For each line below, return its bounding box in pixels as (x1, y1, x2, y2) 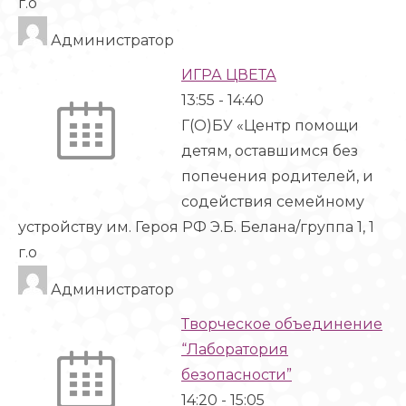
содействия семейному (181, 193, 364, 210)
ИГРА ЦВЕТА (181, 66, 276, 83)
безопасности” (181, 366, 292, 383)
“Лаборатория (181, 341, 288, 358)
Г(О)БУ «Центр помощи (181, 117, 359, 134)
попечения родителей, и (181, 168, 373, 185)
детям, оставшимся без (181, 142, 358, 159)
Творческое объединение (181, 315, 382, 333)
